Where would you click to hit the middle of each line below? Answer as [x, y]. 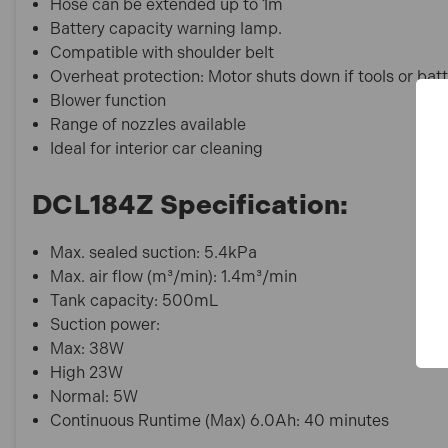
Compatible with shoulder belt [162, 52]
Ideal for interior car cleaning [157, 148]
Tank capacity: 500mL [134, 300]
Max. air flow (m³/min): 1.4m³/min [174, 276]
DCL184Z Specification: [190, 204]
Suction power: [105, 324]
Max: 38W [87, 348]
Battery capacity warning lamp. [166, 28]
